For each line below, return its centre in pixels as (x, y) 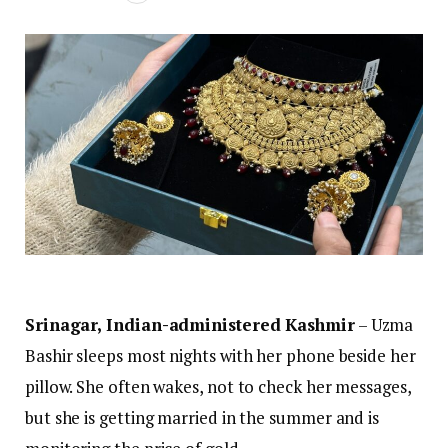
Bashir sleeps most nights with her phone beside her (220, 356)
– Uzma (384, 325)
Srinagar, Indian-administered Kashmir (190, 325)
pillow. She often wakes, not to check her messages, (218, 387)
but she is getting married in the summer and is (202, 418)
